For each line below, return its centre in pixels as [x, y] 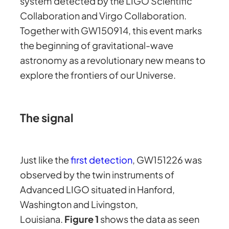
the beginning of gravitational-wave [97, 45]
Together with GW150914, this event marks [111, 31]
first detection [102, 160]
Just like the [45, 160]
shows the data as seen [149, 219]
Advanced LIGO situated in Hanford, [98, 190]
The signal [47, 117]
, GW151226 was [167, 160]
